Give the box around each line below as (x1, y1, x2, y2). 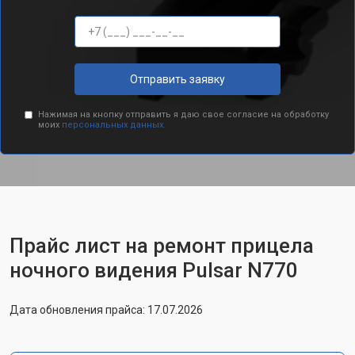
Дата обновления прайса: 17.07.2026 (10, 303, 203, 316)
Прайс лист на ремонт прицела (10, 234, 314, 258)
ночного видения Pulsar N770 (10, 258, 298, 282)
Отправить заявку (130, 72, 225, 86)
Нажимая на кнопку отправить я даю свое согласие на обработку (37, 109, 329, 120)
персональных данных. (61, 120, 166, 130)
